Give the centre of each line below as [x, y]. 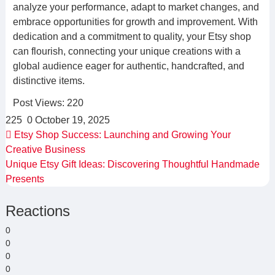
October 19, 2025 [72, 120]
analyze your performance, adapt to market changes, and [136, 7]
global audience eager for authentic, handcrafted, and [128, 66]
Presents [26, 179]
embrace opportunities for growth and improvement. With [135, 22]
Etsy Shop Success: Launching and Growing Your [121, 135]
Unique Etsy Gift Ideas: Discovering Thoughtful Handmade [132, 164]
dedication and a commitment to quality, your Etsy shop [132, 37]
